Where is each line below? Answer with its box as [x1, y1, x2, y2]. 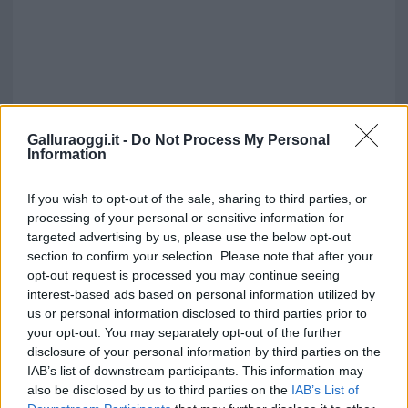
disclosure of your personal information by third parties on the [27, 343, 381, 359]
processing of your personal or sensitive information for [27, 209, 344, 225]
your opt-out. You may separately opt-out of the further [27, 324, 342, 340]
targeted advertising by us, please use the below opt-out [27, 229, 351, 244]
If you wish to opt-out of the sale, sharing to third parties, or [27, 190, 367, 206]
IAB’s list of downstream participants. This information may [27, 362, 363, 378]
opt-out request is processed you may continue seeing [27, 267, 340, 282]
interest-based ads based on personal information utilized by [27, 286, 375, 301]
